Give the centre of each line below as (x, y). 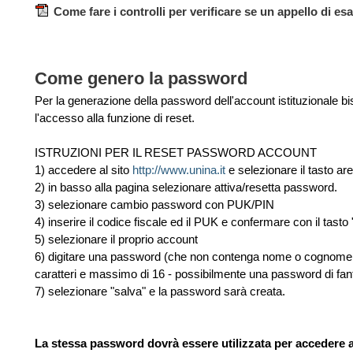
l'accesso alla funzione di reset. (115, 118)
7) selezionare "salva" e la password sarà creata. (160, 292)
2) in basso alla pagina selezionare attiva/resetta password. (186, 188)
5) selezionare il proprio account (116, 240)
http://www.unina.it (179, 170)
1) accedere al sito (84, 170)
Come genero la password (141, 79)
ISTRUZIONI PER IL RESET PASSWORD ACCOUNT (176, 153)
